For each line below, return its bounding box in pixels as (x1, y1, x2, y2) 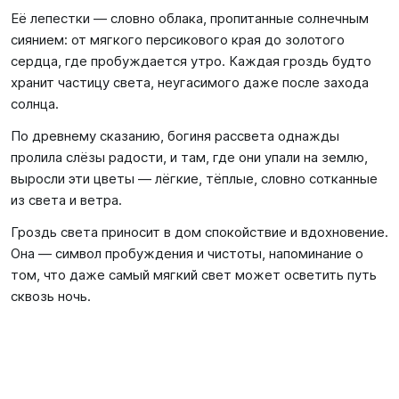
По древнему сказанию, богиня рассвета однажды (11, 127, 339, 144)
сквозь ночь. (11, 288, 91, 305)
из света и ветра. (11, 191, 122, 208)
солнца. (11, 95, 59, 112)
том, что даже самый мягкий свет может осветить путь (11, 266, 377, 283)
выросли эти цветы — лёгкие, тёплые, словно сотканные (11, 170, 378, 187)
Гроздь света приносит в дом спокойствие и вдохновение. (11, 224, 388, 240)
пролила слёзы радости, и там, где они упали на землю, (11, 149, 368, 166)
